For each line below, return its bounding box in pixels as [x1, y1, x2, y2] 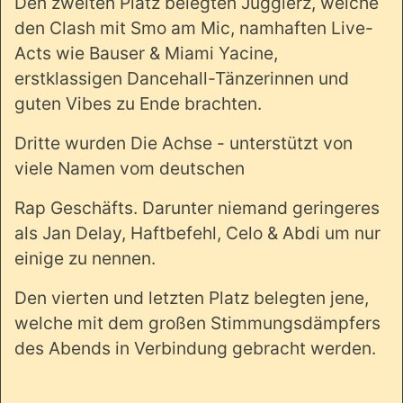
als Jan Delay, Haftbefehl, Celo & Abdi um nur [14, 222, 381, 245]
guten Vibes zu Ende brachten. [14, 93, 262, 115]
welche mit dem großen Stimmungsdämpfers [14, 312, 381, 335]
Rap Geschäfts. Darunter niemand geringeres [14, 197, 380, 219]
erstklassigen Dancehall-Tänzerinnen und [14, 67, 349, 90]
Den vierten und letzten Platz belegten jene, [14, 287, 369, 309]
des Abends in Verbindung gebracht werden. [14, 337, 376, 360]
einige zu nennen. [14, 247, 156, 270]
